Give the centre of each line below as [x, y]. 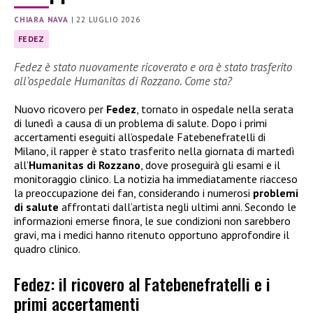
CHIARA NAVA [41, 20]
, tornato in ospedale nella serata [215, 109]
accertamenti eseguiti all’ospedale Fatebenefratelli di [140, 137]
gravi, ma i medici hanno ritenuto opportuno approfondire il [152, 234]
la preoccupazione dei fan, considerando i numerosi [133, 192]
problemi [276, 192]
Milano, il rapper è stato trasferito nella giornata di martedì [154, 151]
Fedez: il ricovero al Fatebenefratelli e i [142, 284]
